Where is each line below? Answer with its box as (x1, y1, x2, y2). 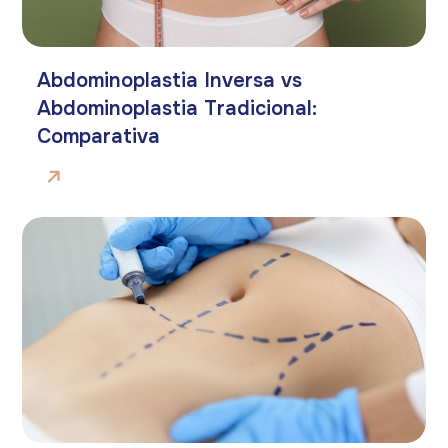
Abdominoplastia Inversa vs (37, 67, 303, 93)
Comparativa (37, 123, 161, 149)
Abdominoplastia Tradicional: (37, 95, 318, 121)
